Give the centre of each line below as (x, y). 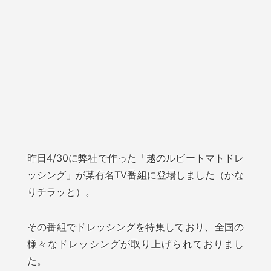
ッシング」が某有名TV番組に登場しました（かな (135, 175)
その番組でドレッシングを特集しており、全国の (135, 227)
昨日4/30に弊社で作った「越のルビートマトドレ (135, 158)
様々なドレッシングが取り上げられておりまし (135, 243)
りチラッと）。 (61, 191)
